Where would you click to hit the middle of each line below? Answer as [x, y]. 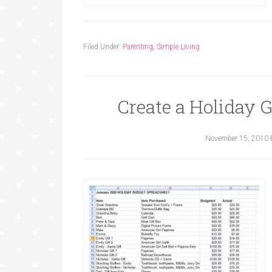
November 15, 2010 [236, 138]
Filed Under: [103, 47]
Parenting [138, 47]
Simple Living [178, 47]
